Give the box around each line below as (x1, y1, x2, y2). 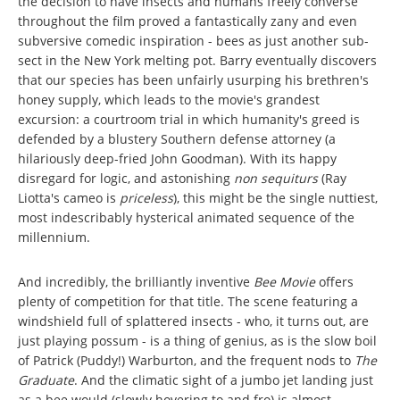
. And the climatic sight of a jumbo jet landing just (74, 371, 373, 388)
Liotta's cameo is (18, 188, 120, 206)
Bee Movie (254, 272, 319, 290)
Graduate (18, 371, 74, 388)
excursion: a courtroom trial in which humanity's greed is (18, 110, 360, 128)
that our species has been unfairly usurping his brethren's (18, 71, 369, 88)
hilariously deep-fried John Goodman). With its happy (18, 149, 337, 167)
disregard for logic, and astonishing (18, 169, 234, 187)
